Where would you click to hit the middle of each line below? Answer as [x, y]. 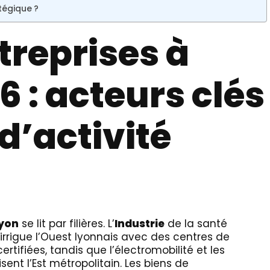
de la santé [196, 224]
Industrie [140, 224]
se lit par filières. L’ [67, 224]
